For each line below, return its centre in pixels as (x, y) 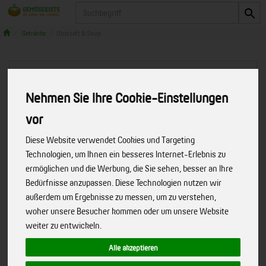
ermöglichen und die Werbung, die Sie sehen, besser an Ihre (129, 168)
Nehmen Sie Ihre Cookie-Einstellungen (127, 98)
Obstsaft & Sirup (79, 33)
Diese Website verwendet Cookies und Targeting (110, 140)
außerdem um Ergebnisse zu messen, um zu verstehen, (121, 197)
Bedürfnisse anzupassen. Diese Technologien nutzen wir (124, 183)
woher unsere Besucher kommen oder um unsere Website (127, 211)
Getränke (34, 33)
